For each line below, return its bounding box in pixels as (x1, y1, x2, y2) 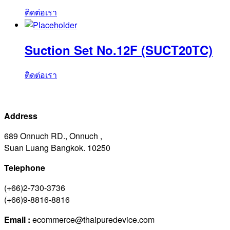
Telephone (4, 161, 45, 174)
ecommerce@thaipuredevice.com (32, 213, 155, 225)
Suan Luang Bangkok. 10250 (4, 141, 110, 154)
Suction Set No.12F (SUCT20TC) (25, 41, 213, 59)
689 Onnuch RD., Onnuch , (4, 129, 102, 142)
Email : (4, 213, 32, 225)
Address (4, 109, 37, 122)
